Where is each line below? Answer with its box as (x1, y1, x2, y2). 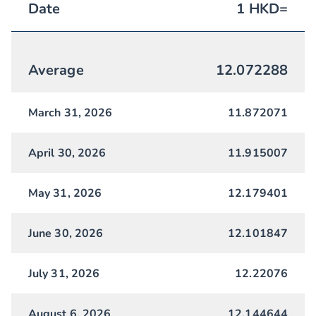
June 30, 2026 (28, 226, 104, 242)
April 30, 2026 (28, 145, 107, 162)
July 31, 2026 (28, 266, 100, 282)
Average (28, 61, 84, 80)
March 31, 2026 (28, 105, 113, 121)
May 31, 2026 (28, 186, 102, 202)
